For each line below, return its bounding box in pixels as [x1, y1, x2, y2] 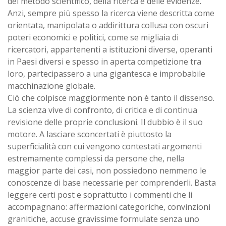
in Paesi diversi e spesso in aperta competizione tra [8, 55, 201, 67]
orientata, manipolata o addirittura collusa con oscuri [8, 19, 208, 31]
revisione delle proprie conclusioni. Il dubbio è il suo [8, 116, 203, 128]
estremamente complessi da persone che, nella [8, 152, 185, 164]
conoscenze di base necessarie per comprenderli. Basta [8, 177, 216, 188]
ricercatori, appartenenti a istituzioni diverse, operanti [8, 43, 212, 55]
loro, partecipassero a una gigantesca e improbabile [8, 68, 205, 79]
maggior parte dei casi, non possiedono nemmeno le [8, 164, 206, 176]
